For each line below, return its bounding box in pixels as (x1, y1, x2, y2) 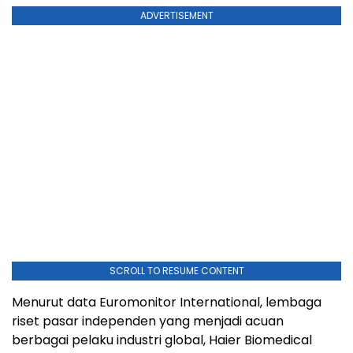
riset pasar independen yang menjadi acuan (12, 312, 284, 331)
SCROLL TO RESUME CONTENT (109, 264, 244, 278)
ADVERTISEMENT (139, 9, 214, 23)
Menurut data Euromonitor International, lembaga (12, 293, 321, 312)
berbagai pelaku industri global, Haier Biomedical (12, 331, 312, 350)
